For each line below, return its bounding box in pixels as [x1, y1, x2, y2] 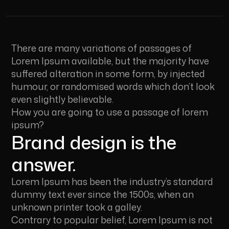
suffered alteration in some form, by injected [11, 67, 205, 81]
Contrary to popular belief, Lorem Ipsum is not [11, 213, 213, 227]
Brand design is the [11, 129, 176, 156]
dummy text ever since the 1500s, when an [11, 188, 194, 201]
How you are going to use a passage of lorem [11, 105, 208, 119]
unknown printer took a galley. [11, 200, 142, 214]
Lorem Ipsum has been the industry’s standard [11, 175, 213, 189]
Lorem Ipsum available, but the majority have [11, 54, 209, 68]
